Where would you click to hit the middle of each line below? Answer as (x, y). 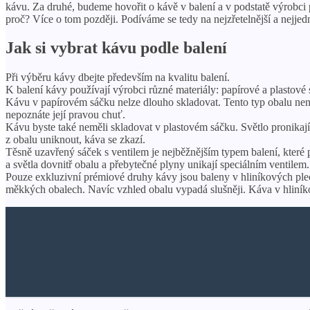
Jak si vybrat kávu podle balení (116, 48)
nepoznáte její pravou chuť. (65, 115)
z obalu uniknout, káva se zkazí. (75, 140)
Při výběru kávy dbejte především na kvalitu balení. (118, 77)
